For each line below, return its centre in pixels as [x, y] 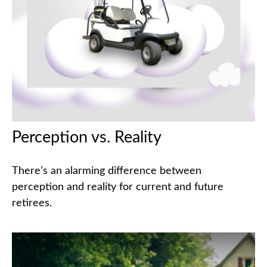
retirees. [32, 203]
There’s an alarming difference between [107, 171]
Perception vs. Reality [87, 137]
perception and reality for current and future [118, 187]
